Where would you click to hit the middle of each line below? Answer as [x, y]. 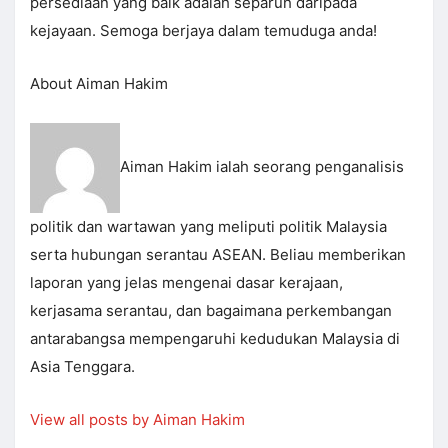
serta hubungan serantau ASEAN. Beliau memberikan [218, 255]
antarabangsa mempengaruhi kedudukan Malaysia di [215, 339]
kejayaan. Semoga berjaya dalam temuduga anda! [203, 31]
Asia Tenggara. [82, 367]
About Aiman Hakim [99, 84]
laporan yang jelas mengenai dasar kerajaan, [186, 283]
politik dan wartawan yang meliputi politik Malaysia [208, 227]
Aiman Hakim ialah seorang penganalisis [262, 167]
